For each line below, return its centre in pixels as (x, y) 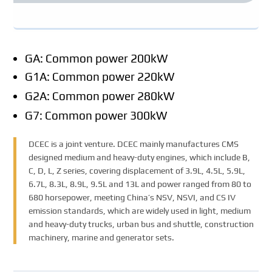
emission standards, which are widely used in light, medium (140, 211)
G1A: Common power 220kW (100, 76)
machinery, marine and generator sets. (102, 238)
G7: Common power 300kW (96, 115)
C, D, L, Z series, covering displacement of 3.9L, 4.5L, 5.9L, (137, 171)
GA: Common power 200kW (97, 58)
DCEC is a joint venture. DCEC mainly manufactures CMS (134, 144)
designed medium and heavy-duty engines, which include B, (140, 158)
